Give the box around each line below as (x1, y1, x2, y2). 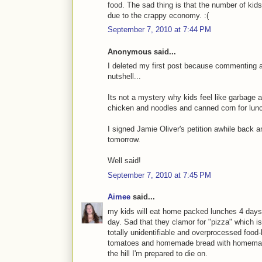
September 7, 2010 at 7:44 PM (108, 25, 211, 35)
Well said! (108, 156, 141, 166)
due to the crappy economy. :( (108, 11, 209, 20)
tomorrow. (108, 135, 140, 144)
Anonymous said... (108, 47, 176, 56)
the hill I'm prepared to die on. (108, 249, 208, 258)
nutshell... (108, 72, 141, 81)
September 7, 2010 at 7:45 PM (108, 170, 211, 180)
